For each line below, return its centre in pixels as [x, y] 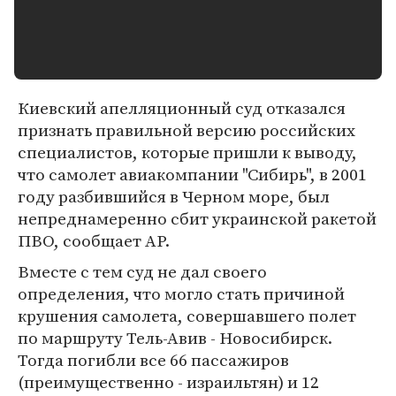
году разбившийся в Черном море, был [174, 196]
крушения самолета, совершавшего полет [187, 316]
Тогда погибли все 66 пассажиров [153, 360]
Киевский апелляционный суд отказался [182, 108]
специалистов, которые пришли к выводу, [187, 152]
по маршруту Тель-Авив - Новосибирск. [175, 338]
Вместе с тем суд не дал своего [142, 271]
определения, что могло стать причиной [181, 293]
